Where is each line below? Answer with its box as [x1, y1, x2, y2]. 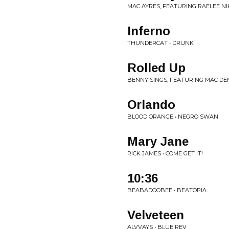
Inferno [127, 24, 170, 38]
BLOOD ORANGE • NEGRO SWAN [127, 113, 218, 120]
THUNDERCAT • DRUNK [127, 39, 194, 47]
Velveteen [127, 208, 184, 222]
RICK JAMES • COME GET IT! [127, 150, 203, 157]
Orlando [127, 98, 175, 111]
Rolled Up [127, 61, 186, 75]
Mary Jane [127, 134, 189, 148]
